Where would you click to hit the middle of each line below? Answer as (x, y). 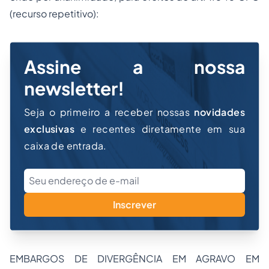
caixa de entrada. (65, 146)
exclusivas (50, 129)
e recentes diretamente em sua (160, 129)
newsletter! (74, 88)
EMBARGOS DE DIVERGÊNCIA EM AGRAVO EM (134, 258)
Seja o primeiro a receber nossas (109, 112)
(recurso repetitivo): (54, 14)
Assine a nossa (134, 67)
